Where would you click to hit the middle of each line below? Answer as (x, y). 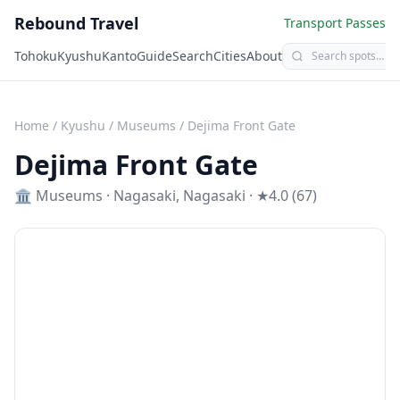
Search (193, 56)
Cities (230, 56)
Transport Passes (335, 23)
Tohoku (36, 56)
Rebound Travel (76, 23)
